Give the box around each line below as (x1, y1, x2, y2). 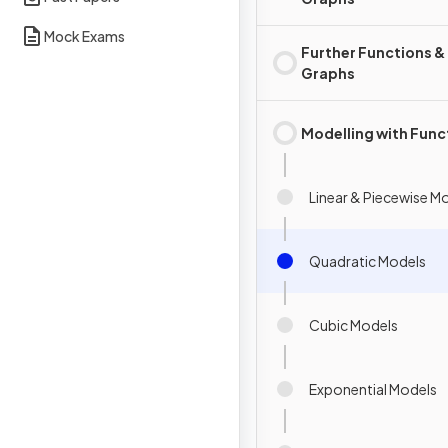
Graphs (301, 64, 355, 82)
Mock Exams (44, 26, 125, 45)
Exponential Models (309, 379, 437, 398)
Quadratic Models (309, 251, 426, 270)
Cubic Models (309, 315, 398, 334)
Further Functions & (301, 43, 445, 61)
